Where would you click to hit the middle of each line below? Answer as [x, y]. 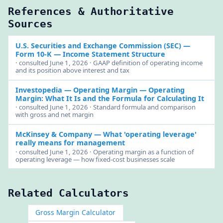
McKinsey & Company [54, 134]
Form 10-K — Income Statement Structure [90, 54]
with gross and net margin [54, 115]
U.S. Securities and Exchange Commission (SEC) [98, 45]
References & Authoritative [91, 11]
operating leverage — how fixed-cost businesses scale [95, 159]
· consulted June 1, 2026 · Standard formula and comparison [105, 107]
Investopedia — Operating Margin [76, 90]
